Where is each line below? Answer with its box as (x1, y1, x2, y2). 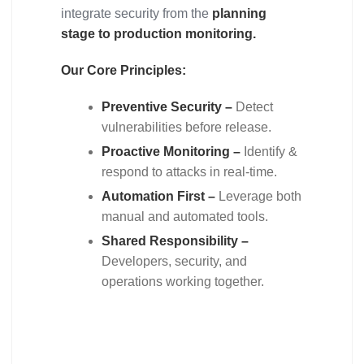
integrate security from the (61, 6, 212, 20)
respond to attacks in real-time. (102, 165, 277, 179)
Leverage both (219, 189, 301, 203)
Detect (236, 100, 273, 114)
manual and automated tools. (102, 210, 268, 223)
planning (212, 6, 266, 20)
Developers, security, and (102, 254, 247, 268)
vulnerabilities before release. (102, 120, 271, 134)
